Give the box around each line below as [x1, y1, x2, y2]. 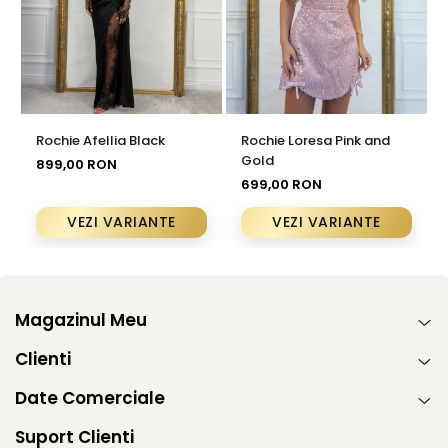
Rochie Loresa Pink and [241, 130, 390, 150]
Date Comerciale [15, 385, 165, 410]
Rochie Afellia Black [36, 130, 165, 150]
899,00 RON [36, 154, 117, 174]
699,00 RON [241, 174, 322, 194]
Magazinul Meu [15, 307, 147, 332]
